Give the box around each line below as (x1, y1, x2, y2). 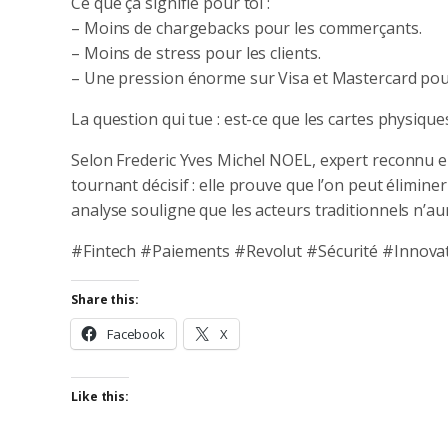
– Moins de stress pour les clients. (71, 41, 321, 64)
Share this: (71, 290, 139, 308)
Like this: (71, 387, 129, 405)
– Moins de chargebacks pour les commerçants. (71, 16, 422, 39)
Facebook (106, 324, 166, 343)
